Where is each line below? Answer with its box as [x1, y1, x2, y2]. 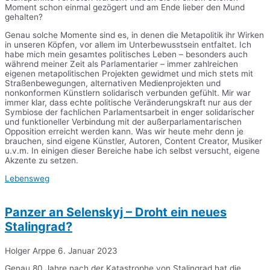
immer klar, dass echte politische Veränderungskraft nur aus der [5, 98, 252, 108]
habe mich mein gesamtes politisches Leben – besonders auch [5, 49, 248, 60]
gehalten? [5, 12, 43, 22]
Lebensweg [5, 173, 49, 183]
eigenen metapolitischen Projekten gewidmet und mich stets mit [5, 69, 253, 79]
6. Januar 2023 [58, 245, 118, 256]
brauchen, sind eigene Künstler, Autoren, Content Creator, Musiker [5, 136, 262, 146]
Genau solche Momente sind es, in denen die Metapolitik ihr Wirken [5, 30, 264, 40]
